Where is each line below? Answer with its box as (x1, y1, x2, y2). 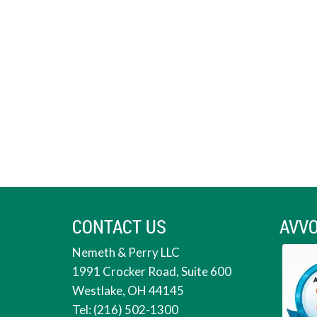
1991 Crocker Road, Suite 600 (72, 264, 231, 279)
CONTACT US (72, 214, 166, 239)
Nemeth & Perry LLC (72, 245, 180, 260)
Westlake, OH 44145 (72, 283, 184, 298)
